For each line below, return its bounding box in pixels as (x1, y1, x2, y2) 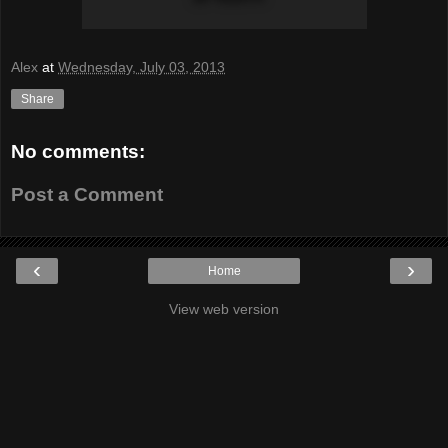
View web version (169, 300, 279, 317)
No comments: (11, 140, 145, 162)
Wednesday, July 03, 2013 (58, 58, 225, 75)
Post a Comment (11, 184, 163, 206)
